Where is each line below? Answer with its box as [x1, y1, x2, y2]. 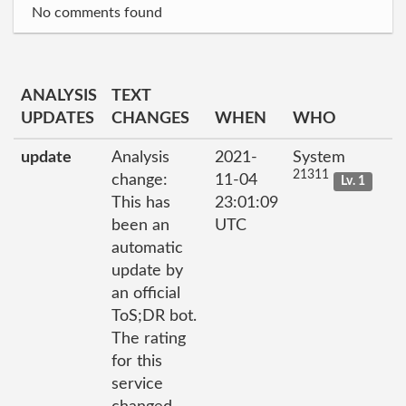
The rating [111, 330, 186, 347]
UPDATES [21, 110, 94, 127]
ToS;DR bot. [111, 307, 197, 324]
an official [111, 285, 180, 302]
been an [111, 217, 169, 234]
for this [111, 353, 162, 370]
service [111, 375, 163, 392]
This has [111, 194, 170, 211]
